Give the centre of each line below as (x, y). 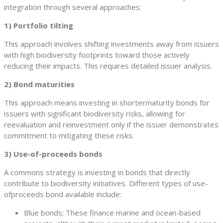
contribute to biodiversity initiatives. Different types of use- (106, 183)
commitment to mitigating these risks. (69, 135)
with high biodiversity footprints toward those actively (97, 55)
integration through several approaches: (73, 7)
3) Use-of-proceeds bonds (53, 154)
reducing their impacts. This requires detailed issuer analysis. (108, 65)
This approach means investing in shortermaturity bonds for (107, 102)
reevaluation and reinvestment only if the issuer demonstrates (111, 124)
